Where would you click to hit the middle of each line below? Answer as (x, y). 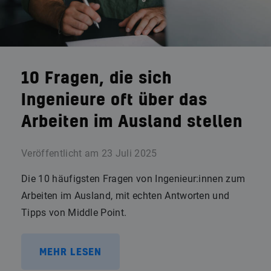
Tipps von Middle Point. (74, 213)
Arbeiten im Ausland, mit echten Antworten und (126, 196)
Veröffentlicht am (60, 153)
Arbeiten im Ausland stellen (132, 122)
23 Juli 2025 (129, 153)
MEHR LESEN (70, 252)
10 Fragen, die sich (96, 79)
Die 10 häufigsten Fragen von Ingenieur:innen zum (133, 179)
